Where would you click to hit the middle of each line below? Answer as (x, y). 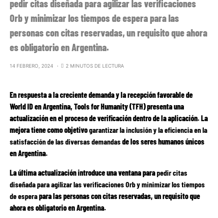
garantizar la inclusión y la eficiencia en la (148, 130)
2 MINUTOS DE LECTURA (95, 66)
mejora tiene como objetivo (49, 130)
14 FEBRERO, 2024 (31, 66)
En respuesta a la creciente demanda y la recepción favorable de (101, 95)
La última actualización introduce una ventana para (83, 173)
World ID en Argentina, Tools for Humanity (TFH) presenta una (97, 106)
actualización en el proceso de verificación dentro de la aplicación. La (109, 118)
